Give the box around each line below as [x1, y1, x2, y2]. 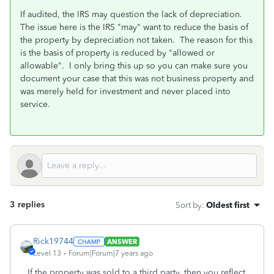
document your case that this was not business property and [20, 73, 254, 84]
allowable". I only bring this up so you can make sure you [20, 61, 248, 71]
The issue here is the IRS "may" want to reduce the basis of [20, 22, 248, 32]
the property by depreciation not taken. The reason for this [20, 35, 253, 45]
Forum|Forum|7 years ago [68, 249, 153, 257]
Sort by [176, 200, 202, 210]
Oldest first [206, 200, 250, 210]
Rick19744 [33, 236, 73, 246]
